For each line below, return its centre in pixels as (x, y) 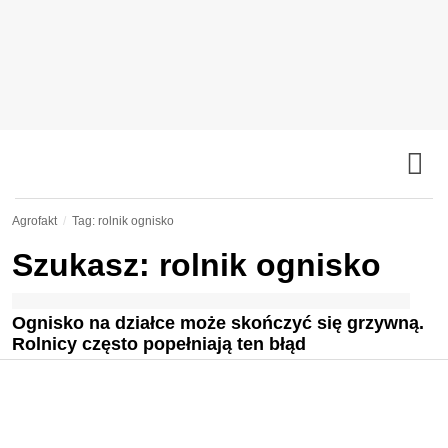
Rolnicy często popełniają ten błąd (159, 344)
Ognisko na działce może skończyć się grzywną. (218, 323)
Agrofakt (34, 221)
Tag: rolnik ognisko (123, 221)
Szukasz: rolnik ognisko (196, 265)
